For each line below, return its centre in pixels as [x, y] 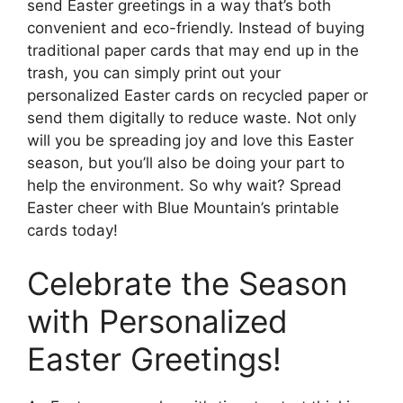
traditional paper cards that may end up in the [193, 50]
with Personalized [157, 321]
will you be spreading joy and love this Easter [190, 140]
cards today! [72, 230]
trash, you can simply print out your [154, 72]
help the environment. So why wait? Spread [184, 185]
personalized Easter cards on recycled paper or [197, 95]
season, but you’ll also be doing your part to [186, 162]
